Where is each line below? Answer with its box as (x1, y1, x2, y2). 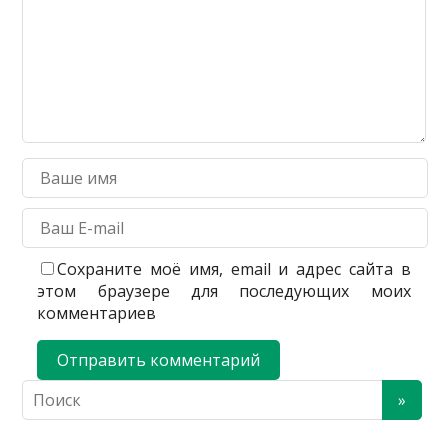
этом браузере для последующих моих (37, 279, 411, 302)
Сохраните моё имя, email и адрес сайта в (57, 257, 411, 280)
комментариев (37, 301, 157, 324)
